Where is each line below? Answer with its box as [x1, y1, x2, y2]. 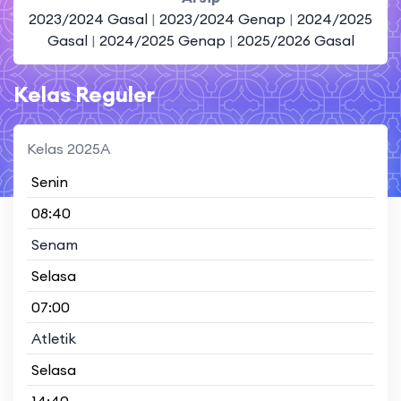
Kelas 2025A [27, 139, 110, 158]
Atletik [31, 328, 76, 347]
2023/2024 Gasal [29, 9, 148, 28]
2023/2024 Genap [159, 9, 289, 28]
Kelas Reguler [13, 80, 155, 107]
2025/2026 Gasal [236, 30, 354, 49]
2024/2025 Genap [98, 30, 229, 49]
